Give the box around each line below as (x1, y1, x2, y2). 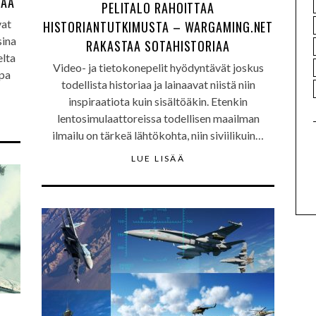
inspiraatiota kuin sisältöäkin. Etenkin (68, 95, 248, 108)
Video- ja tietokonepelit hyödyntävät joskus (52, 61, 264, 74)
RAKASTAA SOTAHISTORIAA (86, 37, 230, 55)
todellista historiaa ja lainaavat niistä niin (61, 78, 255, 91)
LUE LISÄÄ (130, 153, 186, 164)
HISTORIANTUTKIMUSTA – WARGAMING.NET (42, 18, 274, 36)
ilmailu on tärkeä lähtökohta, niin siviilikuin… (52, 128, 264, 142)
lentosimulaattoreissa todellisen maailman (56, 111, 260, 125)
